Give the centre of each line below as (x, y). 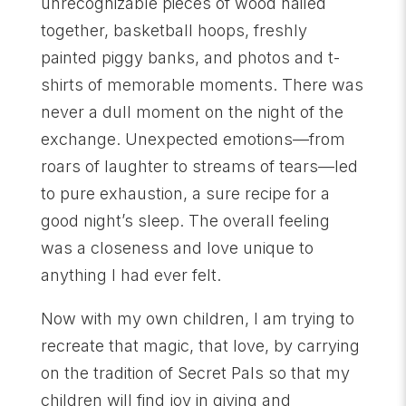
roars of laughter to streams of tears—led (199, 166)
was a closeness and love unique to (177, 247)
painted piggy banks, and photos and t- (190, 57)
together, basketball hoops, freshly (174, 30)
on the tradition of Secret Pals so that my (195, 372)
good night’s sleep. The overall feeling (185, 220)
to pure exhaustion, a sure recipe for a (185, 193)
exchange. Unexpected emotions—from (193, 139)
